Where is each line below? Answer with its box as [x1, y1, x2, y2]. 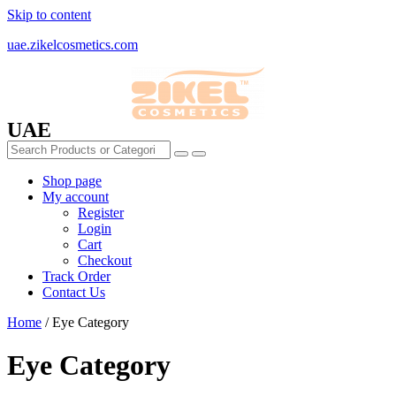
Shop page [42, 173, 102, 188]
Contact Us [42, 285, 105, 300]
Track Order [42, 269, 110, 284]
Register [78, 205, 124, 220]
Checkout [78, 253, 132, 268]
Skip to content [7, 7, 91, 22]
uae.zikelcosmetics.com [7, 37, 138, 52]
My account [42, 189, 109, 204]
